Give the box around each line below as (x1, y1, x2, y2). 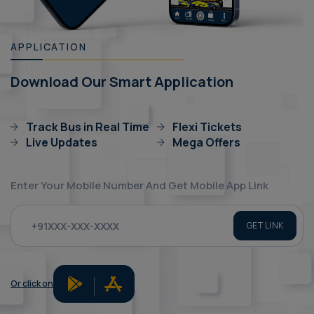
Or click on (11, 278, 53, 290)
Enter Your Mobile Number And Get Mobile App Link (11, 178, 268, 193)
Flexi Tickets (172, 119, 242, 135)
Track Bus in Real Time (26, 119, 149, 135)
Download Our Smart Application (11, 72, 233, 92)
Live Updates (26, 135, 97, 151)
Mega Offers (172, 135, 240, 151)
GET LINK (246, 219, 284, 232)
